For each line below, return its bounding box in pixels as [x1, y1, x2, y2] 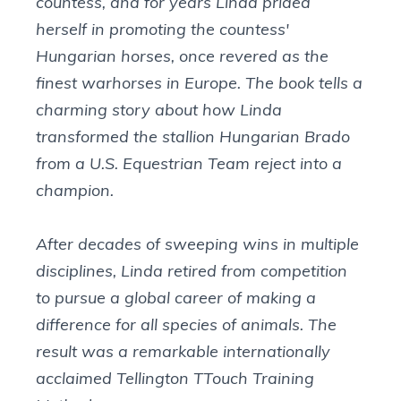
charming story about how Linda [36, 99, 283, 120]
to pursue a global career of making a [36, 287, 317, 308]
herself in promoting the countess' [36, 19, 290, 39]
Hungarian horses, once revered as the [36, 46, 329, 66]
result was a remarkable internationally [36, 341, 331, 362]
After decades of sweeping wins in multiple [36, 234, 360, 254]
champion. [36, 180, 115, 200]
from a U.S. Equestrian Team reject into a [36, 153, 343, 174]
